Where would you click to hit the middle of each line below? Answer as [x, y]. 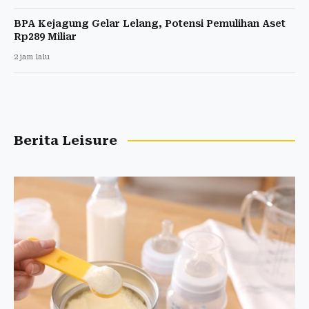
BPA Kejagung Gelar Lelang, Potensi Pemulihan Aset [150, 23]
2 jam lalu [32, 57]
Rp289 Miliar [45, 36]
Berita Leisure [66, 140]
